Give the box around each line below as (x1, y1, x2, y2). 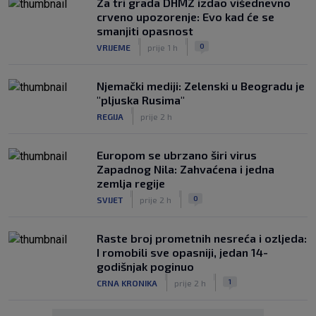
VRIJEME (97, 42, 130, 52)
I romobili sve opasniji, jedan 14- (97, 245, 268, 259)
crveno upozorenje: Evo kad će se (97, 10, 274, 23)
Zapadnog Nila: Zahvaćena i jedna (97, 162, 274, 176)
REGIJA (97, 111, 123, 121)
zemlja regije (97, 176, 165, 190)
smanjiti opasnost (97, 24, 193, 37)
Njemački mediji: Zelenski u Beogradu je (97, 79, 305, 92)
